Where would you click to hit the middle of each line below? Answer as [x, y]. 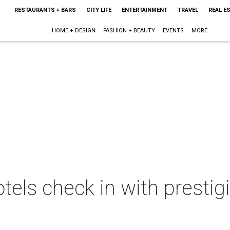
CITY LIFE [99, 10]
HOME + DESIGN [74, 31]
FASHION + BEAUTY [129, 31]
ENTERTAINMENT [144, 10]
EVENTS [174, 31]
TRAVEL [188, 10]
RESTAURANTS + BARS [45, 10]
